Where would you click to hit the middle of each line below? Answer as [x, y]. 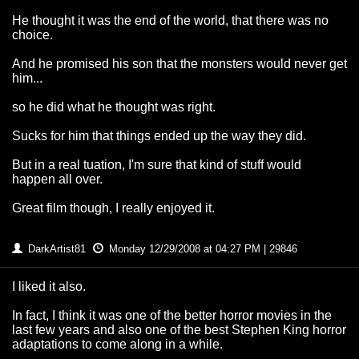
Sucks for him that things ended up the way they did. [159, 136]
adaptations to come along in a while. [117, 345]
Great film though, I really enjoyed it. [113, 208]
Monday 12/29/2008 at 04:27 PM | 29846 [202, 249]
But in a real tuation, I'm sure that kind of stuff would [157, 165]
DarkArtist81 [57, 249]
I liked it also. [49, 287]
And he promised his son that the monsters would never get [179, 64]
